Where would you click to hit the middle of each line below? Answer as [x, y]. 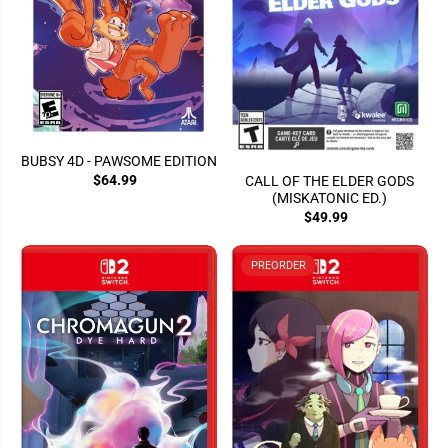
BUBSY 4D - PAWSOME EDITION [118, 161]
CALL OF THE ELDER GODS [329, 180]
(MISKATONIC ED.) [329, 197]
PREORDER [278, 265]
